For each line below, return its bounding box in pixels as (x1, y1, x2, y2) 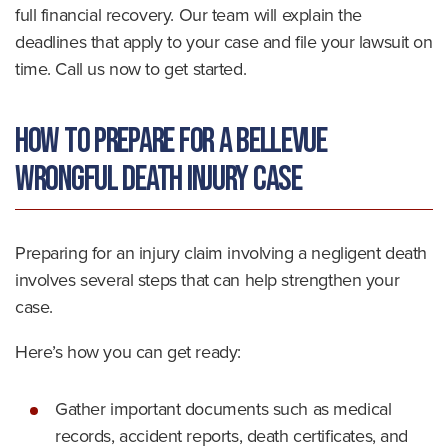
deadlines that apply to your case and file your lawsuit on (15, 29, 433, 55)
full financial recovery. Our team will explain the (15, 2, 362, 28)
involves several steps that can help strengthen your (15, 267, 400, 293)
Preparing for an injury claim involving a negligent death (15, 240, 428, 266)
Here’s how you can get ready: (15, 339, 241, 365)
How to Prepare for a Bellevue (15, 120, 327, 163)
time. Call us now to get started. (15, 56, 247, 82)
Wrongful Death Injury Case (15, 158, 302, 201)
